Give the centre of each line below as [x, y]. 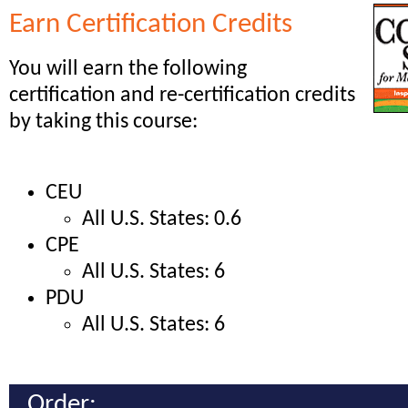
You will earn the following [128, 70]
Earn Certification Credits [151, 25]
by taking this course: [103, 122]
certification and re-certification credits [182, 96]
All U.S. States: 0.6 [162, 219]
